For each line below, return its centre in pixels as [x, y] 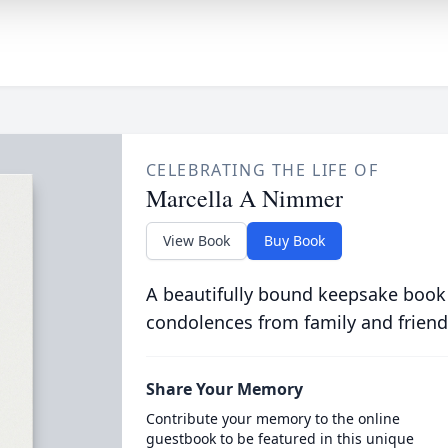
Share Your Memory [224, 389]
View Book [196, 240]
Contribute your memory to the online [272, 418]
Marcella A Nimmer [244, 198]
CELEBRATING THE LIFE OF [262, 170]
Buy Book [294, 240]
